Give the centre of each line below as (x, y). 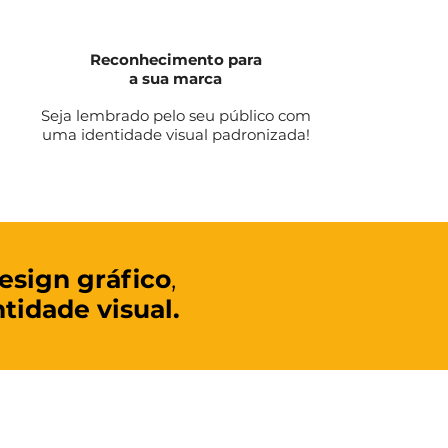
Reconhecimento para (175, 59)
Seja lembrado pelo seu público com (175, 115)
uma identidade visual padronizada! (175, 134)
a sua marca (176, 78)
